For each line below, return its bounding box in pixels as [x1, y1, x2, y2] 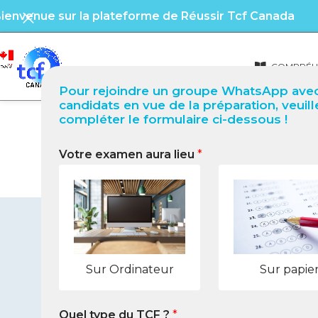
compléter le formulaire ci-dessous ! [59, 112, 287, 126]
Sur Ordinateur [85, 262, 174, 276]
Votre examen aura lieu [59, 148, 197, 161]
